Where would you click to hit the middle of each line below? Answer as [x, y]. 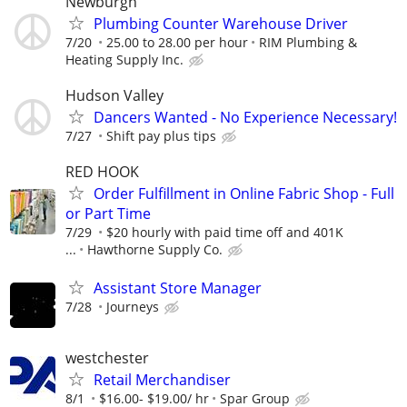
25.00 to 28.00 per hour [177, 43]
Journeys [133, 306]
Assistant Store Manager [178, 288]
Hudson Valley [114, 96]
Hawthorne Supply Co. [155, 250]
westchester [107, 357]
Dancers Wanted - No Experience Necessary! [245, 118]
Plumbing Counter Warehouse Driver [221, 24]
